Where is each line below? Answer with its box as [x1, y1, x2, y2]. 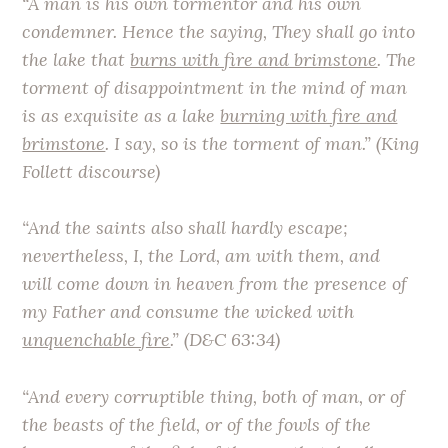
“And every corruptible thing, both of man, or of [22, 385, 406, 409]
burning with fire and [220, 103, 398, 127]
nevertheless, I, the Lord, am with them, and [22, 244, 381, 268]
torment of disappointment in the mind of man [22, 75, 408, 99]
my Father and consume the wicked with [22, 300, 355, 324]
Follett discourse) [22, 159, 161, 183]
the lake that [22, 47, 131, 71]
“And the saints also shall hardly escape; [22, 216, 349, 240]
